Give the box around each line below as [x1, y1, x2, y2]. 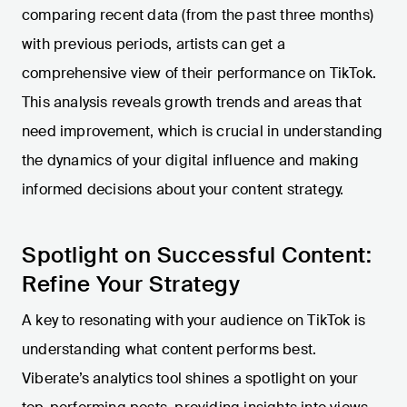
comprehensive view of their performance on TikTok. [22, 64, 377, 84]
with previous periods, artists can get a [22, 35, 285, 55]
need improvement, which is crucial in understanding [22, 122, 383, 142]
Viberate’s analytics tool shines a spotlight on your [22, 369, 359, 389]
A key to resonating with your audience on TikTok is [22, 311, 366, 331]
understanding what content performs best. [22, 340, 317, 360]
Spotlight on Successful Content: [22, 241, 372, 270]
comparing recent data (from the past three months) [22, 5, 374, 25]
